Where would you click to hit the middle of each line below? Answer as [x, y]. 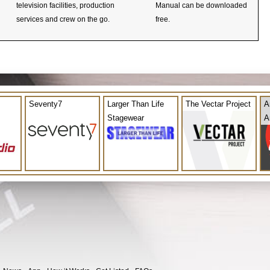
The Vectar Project [218, 104]
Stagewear [126, 118]
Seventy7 [46, 104]
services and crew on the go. [63, 19]
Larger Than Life [136, 104]
